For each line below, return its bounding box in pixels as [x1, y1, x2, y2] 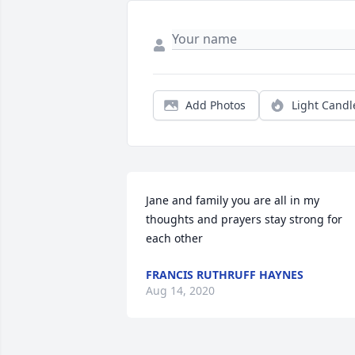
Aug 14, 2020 [146, 283, 215, 299]
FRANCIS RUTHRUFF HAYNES [146, 267, 303, 283]
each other [146, 231, 203, 246]
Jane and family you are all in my [146, 193, 319, 208]
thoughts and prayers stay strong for [146, 212, 342, 227]
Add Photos [185, 97, 246, 113]
